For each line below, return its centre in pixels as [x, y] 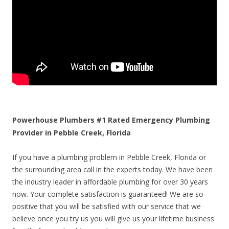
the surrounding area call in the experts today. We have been [112, 170]
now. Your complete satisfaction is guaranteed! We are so [108, 194]
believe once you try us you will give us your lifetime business [113, 219]
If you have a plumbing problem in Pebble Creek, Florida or [109, 157]
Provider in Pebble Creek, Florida [72, 133]
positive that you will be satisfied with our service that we [107, 207]
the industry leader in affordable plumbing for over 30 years [110, 182]
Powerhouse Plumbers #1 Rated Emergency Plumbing [111, 120]
